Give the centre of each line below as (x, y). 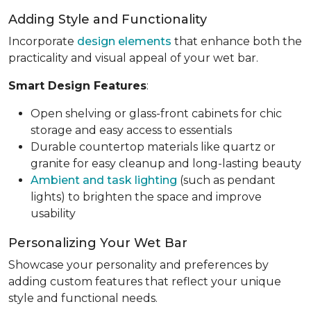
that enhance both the (237, 41)
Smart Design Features (77, 85)
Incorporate (43, 41)
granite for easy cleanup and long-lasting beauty (166, 163)
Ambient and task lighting (104, 180)
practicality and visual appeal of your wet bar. (133, 58)
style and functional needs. (83, 298)
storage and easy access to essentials (131, 130)
